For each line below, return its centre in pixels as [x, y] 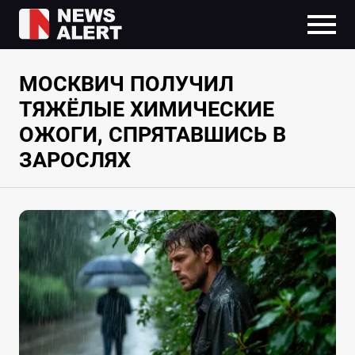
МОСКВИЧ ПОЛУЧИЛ [126, 84]
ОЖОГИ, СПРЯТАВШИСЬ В [152, 135]
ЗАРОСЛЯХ [74, 160]
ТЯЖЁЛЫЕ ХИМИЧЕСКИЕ [146, 110]
